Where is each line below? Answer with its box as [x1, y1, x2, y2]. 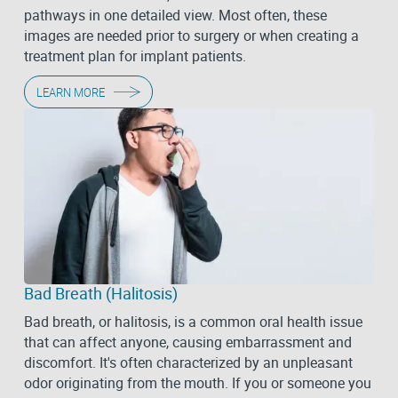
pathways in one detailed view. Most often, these [23, 5, 327, 26]
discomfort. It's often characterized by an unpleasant [23, 353, 353, 373]
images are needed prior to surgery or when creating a [23, 26, 359, 46]
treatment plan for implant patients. [23, 46, 246, 67]
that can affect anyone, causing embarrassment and [23, 332, 352, 353]
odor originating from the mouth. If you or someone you [23, 373, 371, 394]
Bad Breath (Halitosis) [23, 283, 178, 305]
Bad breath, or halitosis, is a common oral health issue [23, 312, 362, 332]
